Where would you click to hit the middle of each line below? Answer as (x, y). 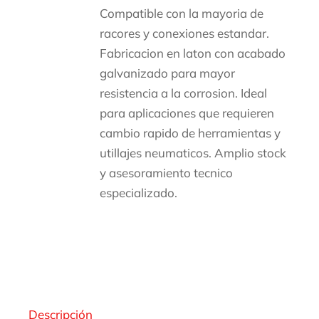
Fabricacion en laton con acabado (192, 53)
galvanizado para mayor (167, 73)
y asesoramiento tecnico (166, 173)
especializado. (138, 193)
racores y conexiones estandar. (184, 33)
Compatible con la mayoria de (181, 13)
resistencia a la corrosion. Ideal (183, 93)
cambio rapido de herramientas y (190, 133)
